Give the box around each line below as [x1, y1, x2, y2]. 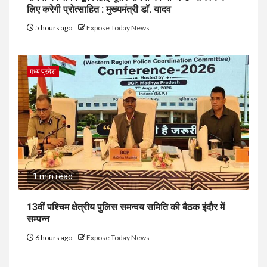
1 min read [33, 171, 73, 181]
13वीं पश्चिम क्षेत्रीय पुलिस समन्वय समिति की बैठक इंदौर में [27, 201, 225, 213]
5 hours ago [34, 23, 73, 32]
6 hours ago [34, 232, 73, 242]
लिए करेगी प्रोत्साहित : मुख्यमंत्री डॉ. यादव [27, 3, 171, 15]
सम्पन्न [27, 213, 49, 225]
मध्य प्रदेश [30, 66, 56, 76]
